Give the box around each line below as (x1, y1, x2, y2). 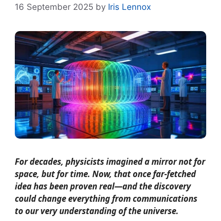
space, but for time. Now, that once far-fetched (15, 168, 196, 180)
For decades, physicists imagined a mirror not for (15, 155, 205, 167)
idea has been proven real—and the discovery (15, 180, 191, 192)
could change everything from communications (15, 192, 197, 204)
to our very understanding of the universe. (15, 205, 179, 217)
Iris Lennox (108, 2, 151, 12)
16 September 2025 (15, 2, 93, 12)
